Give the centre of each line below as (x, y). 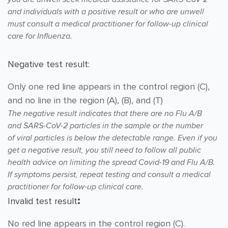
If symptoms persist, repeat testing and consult (92, 175)
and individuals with (45, 12)
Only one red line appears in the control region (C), (109, 87)
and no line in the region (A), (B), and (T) (85, 100)
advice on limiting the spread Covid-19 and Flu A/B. (124, 162)
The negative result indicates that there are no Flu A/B (105, 113)
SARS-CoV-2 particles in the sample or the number (113, 126)
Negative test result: (49, 64)
